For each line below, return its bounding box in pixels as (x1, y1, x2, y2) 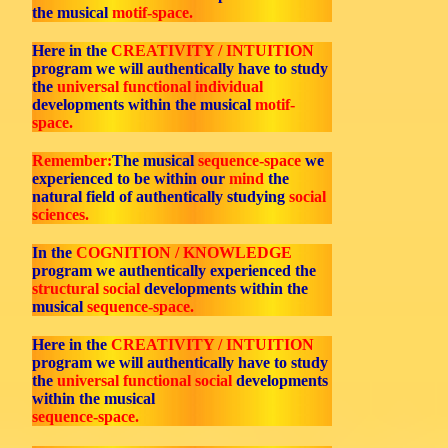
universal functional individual (57, 78, 263, 95)
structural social (32, 280, 140, 297)
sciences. (32, 206, 89, 223)
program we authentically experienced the (32, 262, 316, 279)
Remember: (32, 152, 112, 169)
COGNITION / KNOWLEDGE (76, 244, 292, 261)
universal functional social (57, 372, 232, 389)
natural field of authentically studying (32, 188, 289, 205)
